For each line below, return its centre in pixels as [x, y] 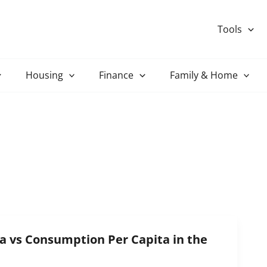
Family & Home [204, 75]
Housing [44, 75]
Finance [117, 75]
